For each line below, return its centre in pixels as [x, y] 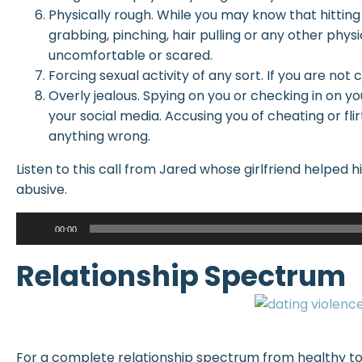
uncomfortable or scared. [130, 55]
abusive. [42, 189]
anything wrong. [99, 136]
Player [36, 242]
